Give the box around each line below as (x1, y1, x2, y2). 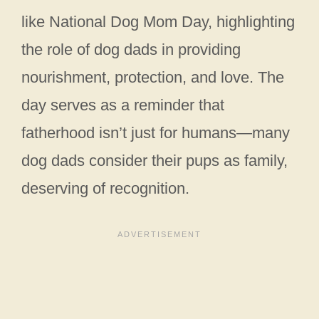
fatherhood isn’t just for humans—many (21, 124, 290, 142)
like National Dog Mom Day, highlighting (21, 13, 295, 31)
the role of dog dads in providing (21, 41, 241, 59)
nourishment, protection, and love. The (21, 68, 284, 87)
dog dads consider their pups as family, (21, 152, 288, 170)
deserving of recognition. (21, 179, 189, 198)
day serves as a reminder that (21, 96, 224, 115)
